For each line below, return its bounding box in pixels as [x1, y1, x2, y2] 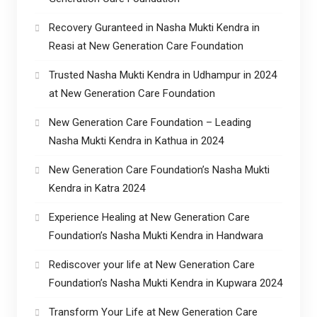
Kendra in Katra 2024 [48, 181, 145, 195]
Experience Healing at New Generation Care [48, 210, 250, 224]
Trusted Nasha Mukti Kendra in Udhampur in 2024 [48, 68, 277, 81]
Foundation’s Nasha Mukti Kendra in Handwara [48, 229, 263, 242]
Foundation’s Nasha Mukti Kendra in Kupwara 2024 [48, 276, 282, 289]
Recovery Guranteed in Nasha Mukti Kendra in [48, 21, 260, 34]
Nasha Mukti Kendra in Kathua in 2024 [48, 134, 224, 147]
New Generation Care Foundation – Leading [48, 115, 251, 129]
